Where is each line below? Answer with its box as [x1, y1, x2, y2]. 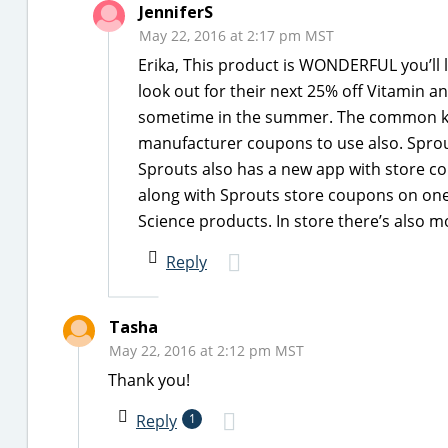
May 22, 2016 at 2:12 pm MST [109, 341, 304, 360]
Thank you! [108, 369, 190, 391]
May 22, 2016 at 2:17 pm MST [139, 26, 334, 45]
